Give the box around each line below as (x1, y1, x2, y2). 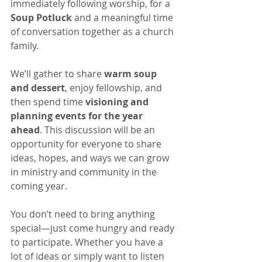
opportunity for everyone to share (11, 137, 164, 150)
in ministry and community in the (11, 166, 159, 178)
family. (11, 39, 39, 52)
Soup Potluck (11, 11, 72, 24)
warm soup (104, 67, 159, 80)
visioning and (85, 95, 151, 108)
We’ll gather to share (11, 67, 104, 80)
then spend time (11, 95, 85, 108)
